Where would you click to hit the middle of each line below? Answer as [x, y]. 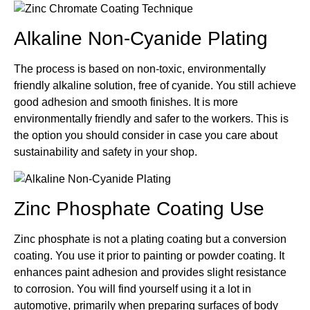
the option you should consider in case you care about [146, 136]
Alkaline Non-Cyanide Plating [141, 39]
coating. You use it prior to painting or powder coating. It [149, 255]
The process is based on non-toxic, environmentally [140, 69]
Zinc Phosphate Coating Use [139, 208]
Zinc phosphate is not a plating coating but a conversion [150, 239]
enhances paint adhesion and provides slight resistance [150, 272]
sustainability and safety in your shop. [106, 152]
